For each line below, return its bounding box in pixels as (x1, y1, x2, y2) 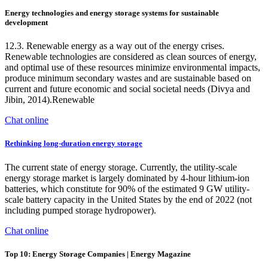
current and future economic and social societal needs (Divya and (5, 84, 250, 95)
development (5, 18, 48, 28)
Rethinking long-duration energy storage (5, 139, 142, 148)
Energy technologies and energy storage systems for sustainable (5, 8, 219, 18)
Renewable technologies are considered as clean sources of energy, (5, 51, 257, 62)
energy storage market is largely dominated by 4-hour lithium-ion (5, 172, 249, 183)
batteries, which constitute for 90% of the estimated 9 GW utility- (5, 183, 249, 194)
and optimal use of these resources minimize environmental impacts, (5, 62, 260, 73)
